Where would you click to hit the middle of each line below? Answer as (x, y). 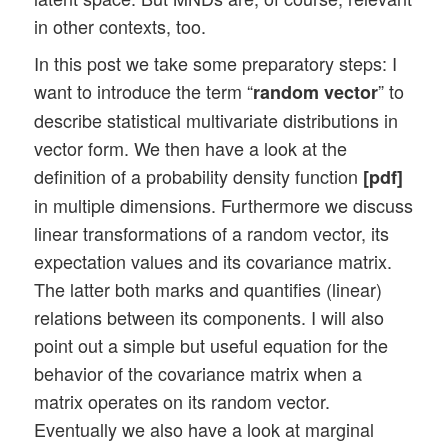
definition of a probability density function (199, 175)
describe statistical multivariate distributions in (216, 119)
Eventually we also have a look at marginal (204, 428)
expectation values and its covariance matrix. (213, 260)
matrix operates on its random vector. (182, 400)
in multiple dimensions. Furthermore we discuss (224, 204)
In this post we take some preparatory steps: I (216, 62)
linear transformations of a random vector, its (212, 232)
